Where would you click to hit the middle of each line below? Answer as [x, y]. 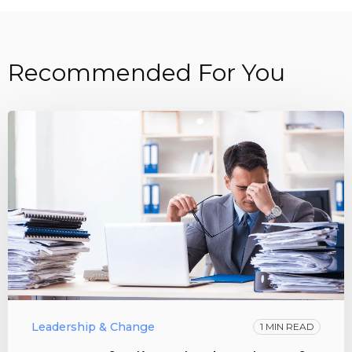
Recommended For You [147, 73]
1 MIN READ [287, 327]
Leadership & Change [93, 327]
